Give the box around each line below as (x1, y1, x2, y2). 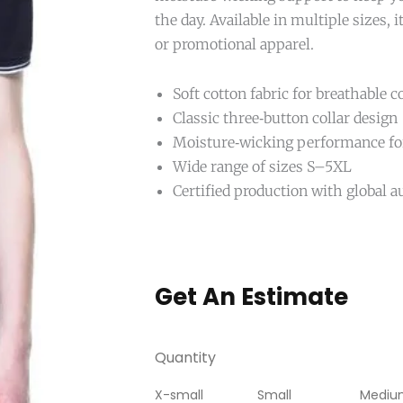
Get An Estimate (155, 281, 348, 314)
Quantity (155, 347, 216, 369)
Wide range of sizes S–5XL (173, 157, 352, 175)
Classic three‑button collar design (173, 108, 398, 127)
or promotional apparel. (155, 34, 314, 53)
